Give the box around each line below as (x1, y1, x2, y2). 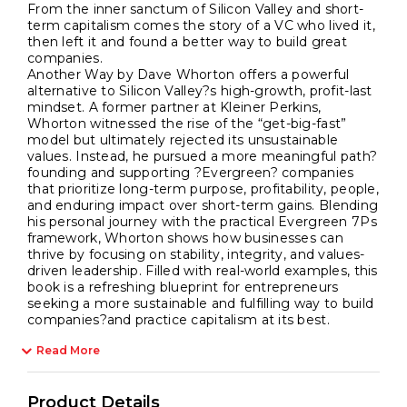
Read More (36, 342, 100, 357)
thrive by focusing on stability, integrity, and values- (27, 245, 365, 263)
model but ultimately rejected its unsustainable (27, 131, 339, 148)
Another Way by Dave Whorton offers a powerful (27, 65, 350, 83)
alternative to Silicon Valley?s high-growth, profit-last (27, 82, 372, 99)
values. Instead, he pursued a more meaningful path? (27, 147, 378, 164)
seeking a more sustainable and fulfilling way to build (27, 294, 374, 312)
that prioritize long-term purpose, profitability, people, (27, 180, 379, 197)
